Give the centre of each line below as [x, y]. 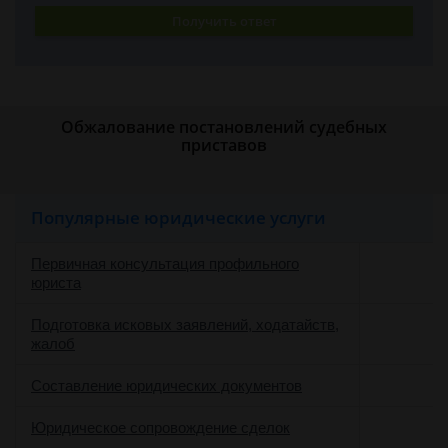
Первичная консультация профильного [165, 263]
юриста [56, 282]
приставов [224, 145]
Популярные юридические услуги [178, 217]
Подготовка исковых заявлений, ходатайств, [185, 324]
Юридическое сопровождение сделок [160, 427]
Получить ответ [224, 20]
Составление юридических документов [166, 385]
